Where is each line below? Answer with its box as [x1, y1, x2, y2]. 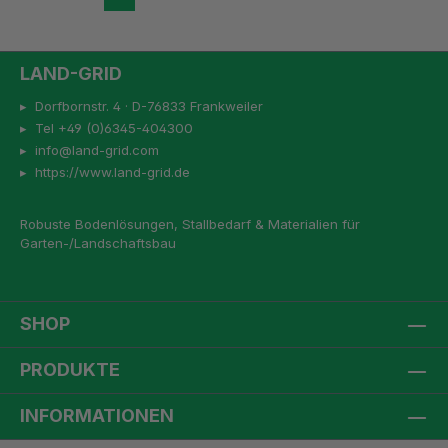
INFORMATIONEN [20, 405, 174, 426]
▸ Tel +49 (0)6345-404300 [20, 120, 193, 136]
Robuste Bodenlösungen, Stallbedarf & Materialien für [20, 216, 360, 232]
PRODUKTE [20, 359, 120, 380]
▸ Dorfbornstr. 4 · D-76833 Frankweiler [20, 98, 263, 114]
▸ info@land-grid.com [20, 142, 159, 158]
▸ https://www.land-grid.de [20, 164, 190, 180]
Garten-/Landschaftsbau [20, 235, 176, 251]
